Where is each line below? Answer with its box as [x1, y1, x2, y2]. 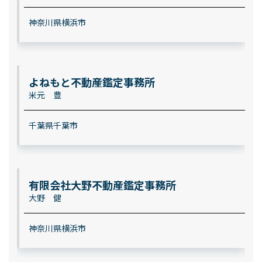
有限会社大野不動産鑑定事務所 [28, 177, 176, 192]
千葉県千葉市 [28, 119, 78, 131]
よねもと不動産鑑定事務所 [28, 74, 155, 89]
